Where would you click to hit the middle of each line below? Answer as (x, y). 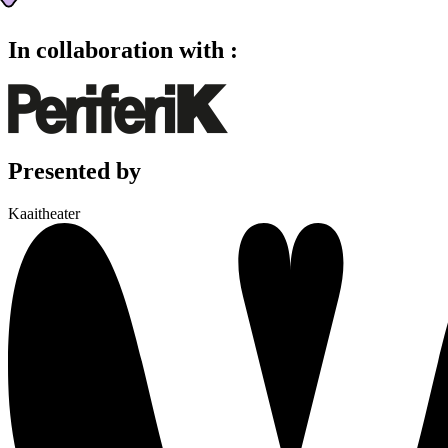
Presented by (74, 170)
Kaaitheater (44, 213)
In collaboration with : (123, 49)
